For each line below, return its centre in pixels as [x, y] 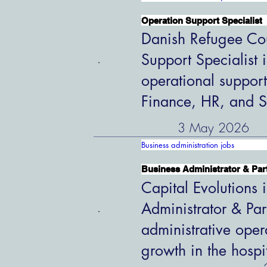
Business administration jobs [188, 145]
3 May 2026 [213, 128]
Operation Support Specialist [202, 20]
